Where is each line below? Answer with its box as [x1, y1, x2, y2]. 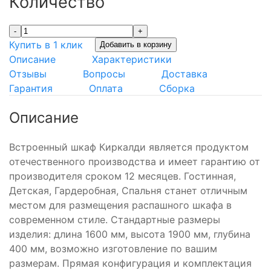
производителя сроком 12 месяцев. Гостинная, [9, 169, 236, 182]
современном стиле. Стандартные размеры [9, 213, 220, 226]
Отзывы [9, 67, 47, 80]
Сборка [159, 82, 195, 94]
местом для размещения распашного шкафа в [9, 198, 232, 211]
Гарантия [9, 82, 53, 94]
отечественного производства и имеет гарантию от [9, 155, 260, 168]
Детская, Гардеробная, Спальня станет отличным [9, 184, 247, 197]
